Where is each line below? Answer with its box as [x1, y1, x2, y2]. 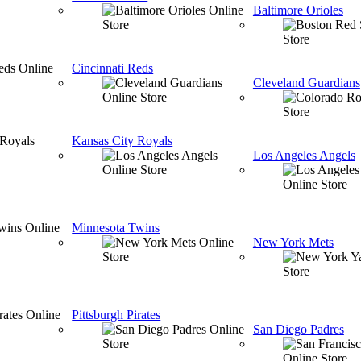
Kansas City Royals [72, 134, 173, 147]
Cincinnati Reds [72, 61, 154, 75]
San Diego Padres [252, 322, 344, 336]
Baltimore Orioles [252, 3, 343, 17]
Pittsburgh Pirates [72, 308, 161, 322]
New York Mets [252, 235, 334, 249]
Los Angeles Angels [252, 148, 355, 162]
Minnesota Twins [72, 221, 160, 234]
